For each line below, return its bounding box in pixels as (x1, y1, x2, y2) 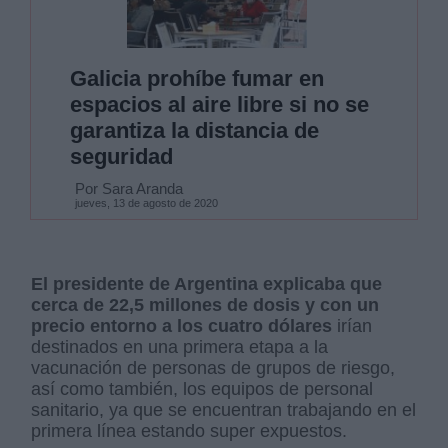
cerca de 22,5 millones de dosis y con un (31, 294, 380, 315)
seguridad (69, 143, 173, 169)
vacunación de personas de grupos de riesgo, (31, 357, 396, 378)
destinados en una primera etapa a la (31, 336, 329, 357)
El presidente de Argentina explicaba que (31, 273, 383, 294)
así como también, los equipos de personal (31, 378, 374, 399)
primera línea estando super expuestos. (31, 420, 348, 441)
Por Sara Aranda (74, 179, 183, 197)
